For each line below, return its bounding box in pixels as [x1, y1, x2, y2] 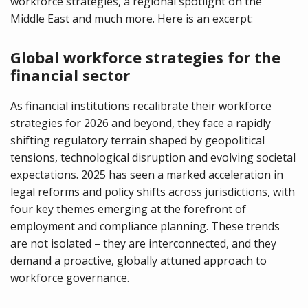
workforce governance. [10, 270, 129, 285]
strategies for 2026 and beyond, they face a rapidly [10, 115, 271, 131]
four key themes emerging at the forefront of [10, 201, 246, 217]
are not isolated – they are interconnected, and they [10, 236, 276, 251]
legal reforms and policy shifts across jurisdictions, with [10, 184, 295, 199]
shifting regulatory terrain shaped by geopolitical [10, 133, 265, 148]
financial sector [10, 65, 130, 85]
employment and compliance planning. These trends [10, 219, 280, 234]
